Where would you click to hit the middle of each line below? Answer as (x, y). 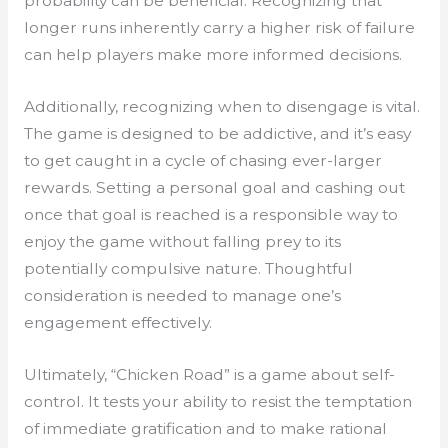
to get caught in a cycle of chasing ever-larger (202, 160)
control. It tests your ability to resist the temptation (217, 401)
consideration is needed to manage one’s (182, 295)
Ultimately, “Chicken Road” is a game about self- (209, 374)
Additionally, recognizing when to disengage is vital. (221, 106)
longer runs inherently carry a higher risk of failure (219, 28)
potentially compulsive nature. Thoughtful (188, 268)
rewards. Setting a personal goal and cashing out (214, 187)
